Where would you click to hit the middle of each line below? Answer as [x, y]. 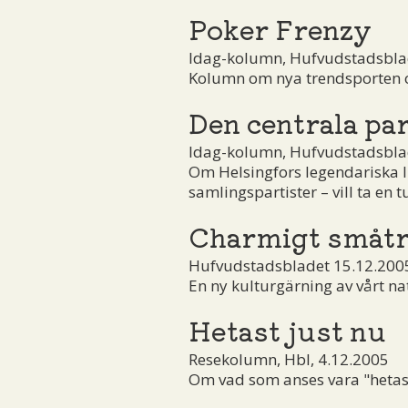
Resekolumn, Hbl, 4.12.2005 [289, 359]
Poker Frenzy [280, 28]
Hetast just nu [287, 329]
